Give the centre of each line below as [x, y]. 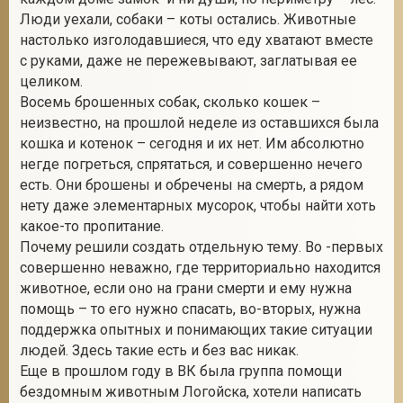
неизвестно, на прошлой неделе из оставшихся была [199, 123]
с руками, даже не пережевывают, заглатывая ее [188, 61]
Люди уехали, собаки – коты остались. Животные [188, 19]
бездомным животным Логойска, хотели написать [191, 392]
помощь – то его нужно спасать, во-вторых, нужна [190, 309]
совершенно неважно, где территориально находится [200, 268]
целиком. [51, 81]
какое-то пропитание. [92, 226]
